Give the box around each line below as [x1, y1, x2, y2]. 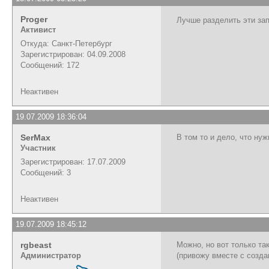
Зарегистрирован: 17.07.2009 [20, 157, 125, 166]
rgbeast [20, 240, 52, 250]
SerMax [20, 132, 50, 142]
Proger [20, 14, 47, 24]
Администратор [20, 250, 81, 260]
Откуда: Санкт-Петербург [20, 38, 112, 48]
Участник [20, 143, 56, 153]
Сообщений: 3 [20, 168, 71, 177]
